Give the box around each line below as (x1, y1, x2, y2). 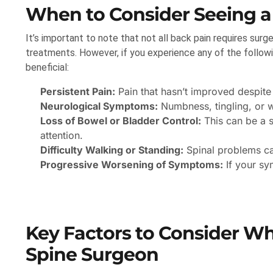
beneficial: (26, 62, 69, 74)
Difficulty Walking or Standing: (40, 144, 183, 157)
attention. (40, 129, 83, 142)
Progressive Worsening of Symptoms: (40, 158, 223, 171)
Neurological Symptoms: (40, 100, 158, 113)
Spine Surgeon (26, 243, 158, 266)
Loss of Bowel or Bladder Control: (40, 115, 201, 127)
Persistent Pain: (40, 85, 115, 98)
